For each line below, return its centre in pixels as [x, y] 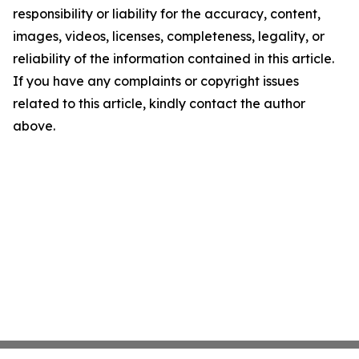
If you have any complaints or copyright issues [156, 81]
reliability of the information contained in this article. [173, 58]
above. [34, 126]
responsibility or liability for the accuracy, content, [167, 14]
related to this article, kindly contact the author [159, 103]
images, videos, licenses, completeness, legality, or [169, 36]
